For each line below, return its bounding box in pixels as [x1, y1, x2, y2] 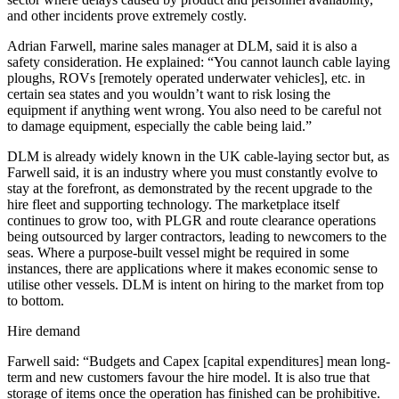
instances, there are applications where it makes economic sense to [7, 261, 378, 276]
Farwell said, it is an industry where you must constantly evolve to [7, 165, 378, 180]
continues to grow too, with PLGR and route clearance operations [7, 213, 376, 228]
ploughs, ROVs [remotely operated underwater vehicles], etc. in [7, 70, 365, 85]
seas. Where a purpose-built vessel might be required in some [7, 245, 349, 260]
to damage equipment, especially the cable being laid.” [7, 118, 312, 134]
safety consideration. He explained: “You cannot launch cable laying [7, 54, 390, 69]
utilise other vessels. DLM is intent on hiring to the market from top [7, 277, 384, 292]
